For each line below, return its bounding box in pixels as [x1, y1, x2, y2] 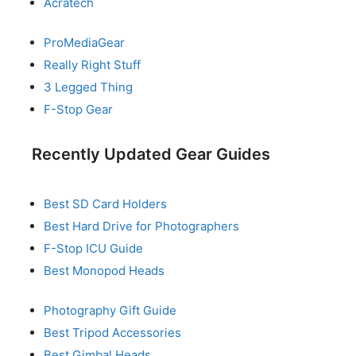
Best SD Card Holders [44, 195, 167, 211]
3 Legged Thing [44, 79, 133, 95]
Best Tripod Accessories [44, 325, 181, 340]
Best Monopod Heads [44, 262, 164, 278]
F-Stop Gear [44, 102, 113, 117]
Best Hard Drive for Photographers [44, 218, 239, 234]
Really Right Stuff [44, 57, 141, 72]
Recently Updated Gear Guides [32, 144, 270, 164]
